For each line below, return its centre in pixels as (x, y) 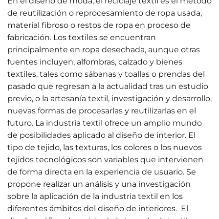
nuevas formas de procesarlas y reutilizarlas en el (102, 111)
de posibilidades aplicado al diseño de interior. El (101, 135)
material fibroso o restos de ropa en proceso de (99, 25)
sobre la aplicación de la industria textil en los (95, 196)
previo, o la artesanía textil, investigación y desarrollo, (109, 99)
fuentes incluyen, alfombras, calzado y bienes (95, 62)
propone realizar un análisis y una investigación (99, 184)
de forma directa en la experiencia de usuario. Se (102, 172)
